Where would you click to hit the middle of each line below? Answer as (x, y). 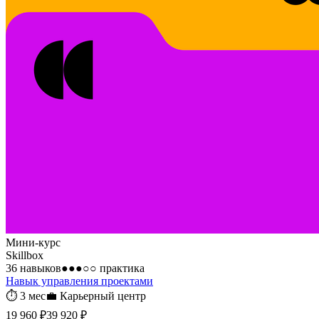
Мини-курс (33, 242)
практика (121, 268)
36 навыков (33, 268)
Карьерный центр (103, 296)
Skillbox (25, 255)
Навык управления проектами (79, 281)
